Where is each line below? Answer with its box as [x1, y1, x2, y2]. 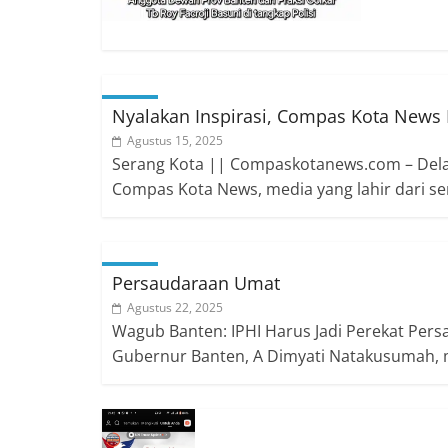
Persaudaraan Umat [112, 270, 280, 295]
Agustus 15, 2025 [127, 131, 223, 149]
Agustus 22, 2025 [127, 298, 223, 316]
